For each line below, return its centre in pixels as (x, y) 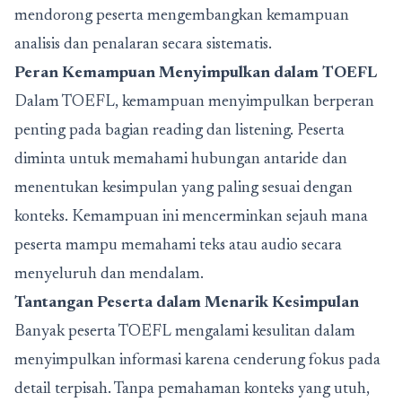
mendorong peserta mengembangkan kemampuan (182, 16)
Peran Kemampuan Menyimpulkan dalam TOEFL (196, 73)
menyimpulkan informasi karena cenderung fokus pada (197, 360)
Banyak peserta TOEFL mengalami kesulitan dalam (185, 332)
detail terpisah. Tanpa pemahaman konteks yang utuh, (192, 389)
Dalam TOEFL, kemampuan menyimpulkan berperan (194, 102)
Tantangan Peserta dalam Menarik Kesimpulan (187, 303)
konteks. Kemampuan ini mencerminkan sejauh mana (191, 217)
